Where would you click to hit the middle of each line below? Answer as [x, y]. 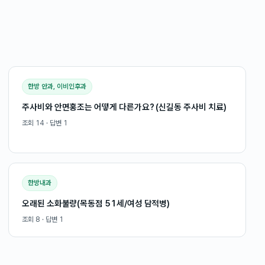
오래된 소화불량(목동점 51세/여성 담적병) [96, 203]
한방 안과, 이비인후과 [57, 86]
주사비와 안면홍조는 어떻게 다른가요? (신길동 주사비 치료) [124, 107]
